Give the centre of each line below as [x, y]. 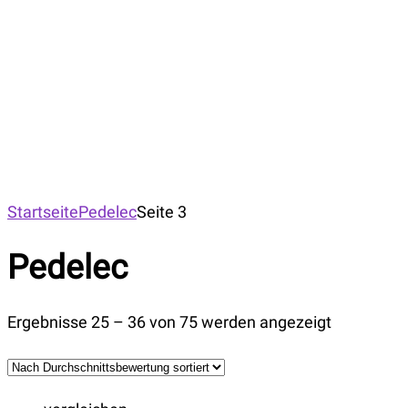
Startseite [43, 212]
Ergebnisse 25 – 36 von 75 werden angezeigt [169, 322]
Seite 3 [162, 212]
